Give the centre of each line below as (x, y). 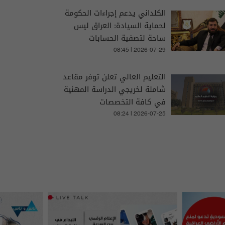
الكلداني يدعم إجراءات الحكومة (115, 13)
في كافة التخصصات (132, 102)
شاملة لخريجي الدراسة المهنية (115, 89)
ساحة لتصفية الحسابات (127, 38)
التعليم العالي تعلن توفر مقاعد (114, 77)
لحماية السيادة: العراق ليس (120, 25)
